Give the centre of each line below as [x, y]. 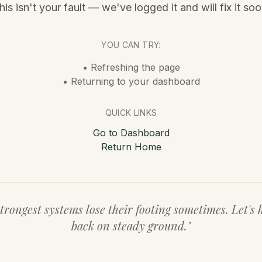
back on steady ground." [131, 225]
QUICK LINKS [131, 113]
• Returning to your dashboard [131, 81]
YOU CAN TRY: [131, 45]
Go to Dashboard [131, 133]
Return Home [131, 147]
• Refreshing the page [131, 67]
